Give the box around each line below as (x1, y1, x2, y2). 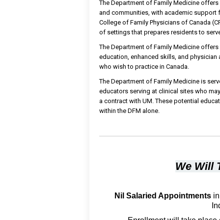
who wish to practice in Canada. (99, 63, 189, 71)
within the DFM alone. (99, 107, 160, 115)
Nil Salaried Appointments (114, 192, 211, 200)
